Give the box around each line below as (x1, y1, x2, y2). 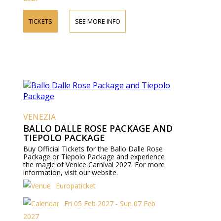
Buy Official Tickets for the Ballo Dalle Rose (23, 144, 163, 153)
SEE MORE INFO (74, 16, 120, 26)
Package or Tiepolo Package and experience (23, 152, 165, 161)
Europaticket (55, 181, 96, 190)
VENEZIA (23, 111, 56, 122)
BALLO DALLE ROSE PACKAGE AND (23, 122, 173, 134)
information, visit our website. (23, 168, 118, 177)
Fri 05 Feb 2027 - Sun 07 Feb (64, 199, 155, 208)
